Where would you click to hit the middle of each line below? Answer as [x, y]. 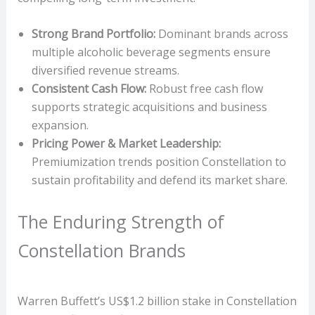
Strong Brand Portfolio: [93, 34]
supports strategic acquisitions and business [149, 107]
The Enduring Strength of [121, 222]
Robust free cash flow [204, 89]
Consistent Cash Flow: [89, 89]
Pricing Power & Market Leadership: [126, 144]
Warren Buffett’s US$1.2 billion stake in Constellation [157, 301]
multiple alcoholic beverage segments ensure [151, 52]
